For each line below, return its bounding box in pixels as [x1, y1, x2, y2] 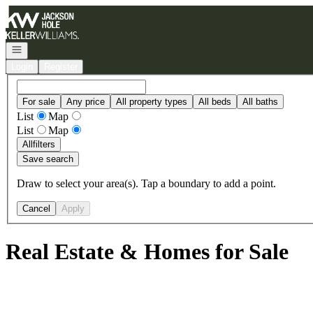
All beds [198, 96, 231, 107]
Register [44, 61, 78, 72]
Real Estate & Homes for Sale [6, 239, 289, 265]
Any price [66, 96, 105, 107]
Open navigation [10, 43, 76, 54]
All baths [242, 96, 278, 107]
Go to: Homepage [5, 5, 84, 17]
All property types [116, 96, 187, 107]
